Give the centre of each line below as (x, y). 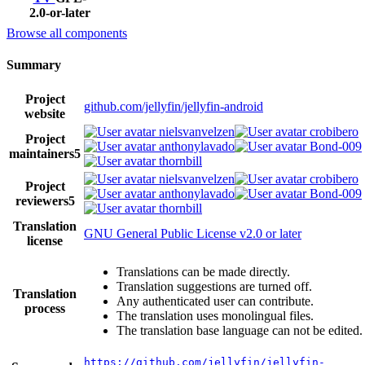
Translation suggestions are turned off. (214, 287)
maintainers (42, 154)
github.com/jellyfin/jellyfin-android (174, 107)
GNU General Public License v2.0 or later (193, 234)
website (45, 114)
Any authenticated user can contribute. (215, 301)
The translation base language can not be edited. (240, 331)
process (45, 309)
